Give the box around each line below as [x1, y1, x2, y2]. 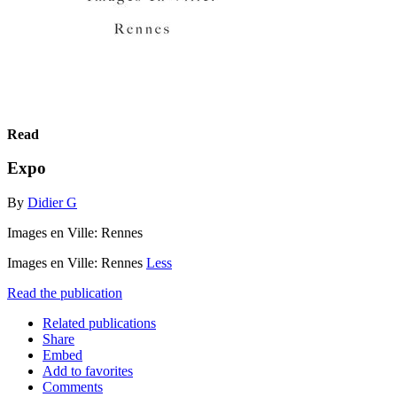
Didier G [27, 194, 77, 210]
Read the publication [7, 284, 122, 300]
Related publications [43, 315, 156, 331]
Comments [43, 378, 103, 394]
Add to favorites [43, 362, 133, 378]
